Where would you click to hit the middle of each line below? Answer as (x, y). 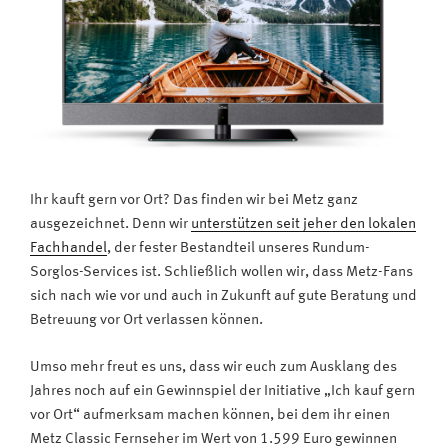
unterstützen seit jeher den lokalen (303, 225)
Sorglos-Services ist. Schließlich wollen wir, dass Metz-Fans (221, 273)
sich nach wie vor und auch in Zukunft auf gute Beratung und (223, 297)
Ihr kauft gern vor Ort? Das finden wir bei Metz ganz (194, 201)
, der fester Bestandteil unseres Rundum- (238, 249)
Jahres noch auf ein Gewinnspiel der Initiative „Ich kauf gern (222, 391)
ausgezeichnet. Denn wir (110, 225)
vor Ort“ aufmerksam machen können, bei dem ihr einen (210, 415)
